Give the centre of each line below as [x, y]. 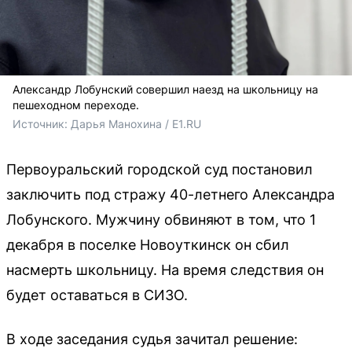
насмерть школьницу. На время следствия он [165, 270]
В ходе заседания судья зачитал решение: [152, 339]
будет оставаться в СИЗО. [97, 295]
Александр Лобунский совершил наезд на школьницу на [165, 89]
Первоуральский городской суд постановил [159, 169]
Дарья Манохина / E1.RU [136, 124]
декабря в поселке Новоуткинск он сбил [148, 245]
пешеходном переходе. [76, 105]
